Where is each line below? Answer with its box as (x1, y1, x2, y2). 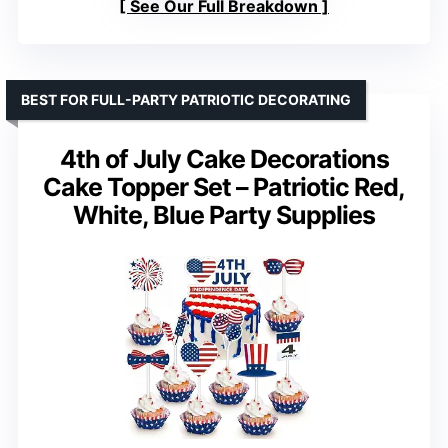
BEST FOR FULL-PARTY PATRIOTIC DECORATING (21, 91, 351, 109)
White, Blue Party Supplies (73, 200, 375, 231)
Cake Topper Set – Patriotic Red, (43, 172, 405, 203)
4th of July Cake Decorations (59, 144, 389, 175)
